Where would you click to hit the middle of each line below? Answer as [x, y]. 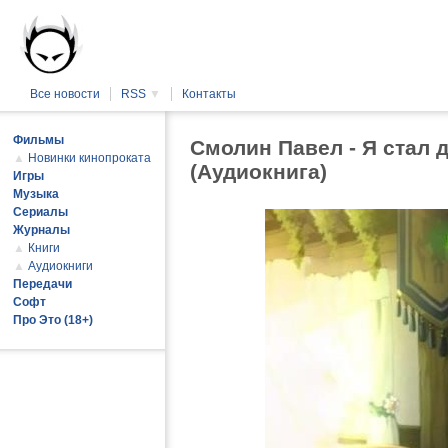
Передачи [42, 284]
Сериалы [40, 212]
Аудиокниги [60, 266]
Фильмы [38, 140]
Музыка [36, 194]
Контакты [209, 94]
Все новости [65, 94]
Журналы [41, 230]
